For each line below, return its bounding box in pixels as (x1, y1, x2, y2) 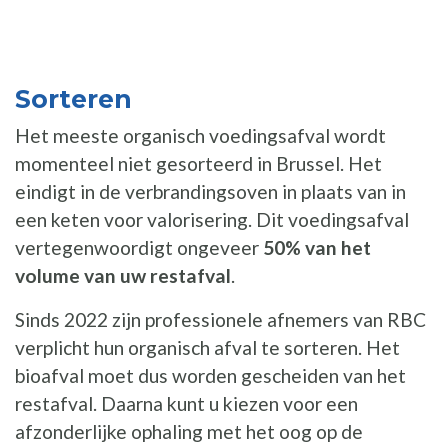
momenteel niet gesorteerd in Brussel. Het (15, 151, 382, 175)
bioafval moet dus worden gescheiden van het (15, 363, 406, 387)
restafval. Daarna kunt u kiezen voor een (15, 391, 358, 415)
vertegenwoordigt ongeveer (15, 235, 263, 259)
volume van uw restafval (15, 263, 231, 287)
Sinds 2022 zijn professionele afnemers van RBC (15, 307, 426, 331)
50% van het (263, 235, 371, 259)
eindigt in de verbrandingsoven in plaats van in (15, 179, 406, 203)
